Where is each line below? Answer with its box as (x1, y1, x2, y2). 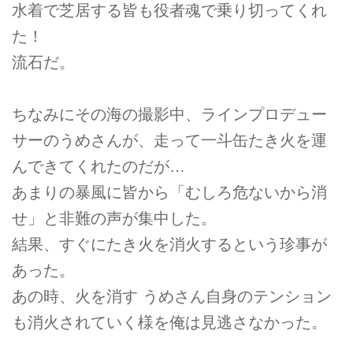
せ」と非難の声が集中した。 (12, 209, 217, 227)
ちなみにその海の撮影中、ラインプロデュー (12, 105, 327, 123)
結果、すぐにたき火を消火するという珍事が (12, 235, 327, 253)
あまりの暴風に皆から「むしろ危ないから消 (12, 183, 327, 201)
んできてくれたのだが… (12, 157, 185, 175)
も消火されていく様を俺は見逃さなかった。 (12, 313, 327, 331)
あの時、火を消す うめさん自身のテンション (12, 287, 332, 305)
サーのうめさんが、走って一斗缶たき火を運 (12, 131, 327, 149)
